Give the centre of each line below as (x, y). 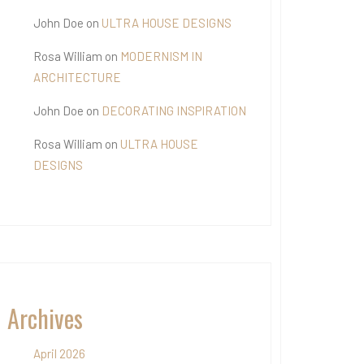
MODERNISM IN (161, 56)
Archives (45, 318)
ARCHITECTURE (77, 77)
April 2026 (59, 353)
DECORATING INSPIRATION (174, 110)
